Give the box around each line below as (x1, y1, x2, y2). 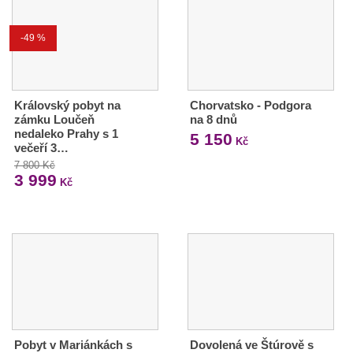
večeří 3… (14, 140, 69, 154)
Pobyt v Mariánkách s (14, 337, 132, 351)
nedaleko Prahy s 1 (14, 126, 118, 140)
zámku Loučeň (14, 112, 95, 126)
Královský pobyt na (14, 98, 121, 112)
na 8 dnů (189, 112, 237, 126)
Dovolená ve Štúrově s (189, 337, 314, 351)
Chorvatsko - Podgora (189, 98, 311, 112)
